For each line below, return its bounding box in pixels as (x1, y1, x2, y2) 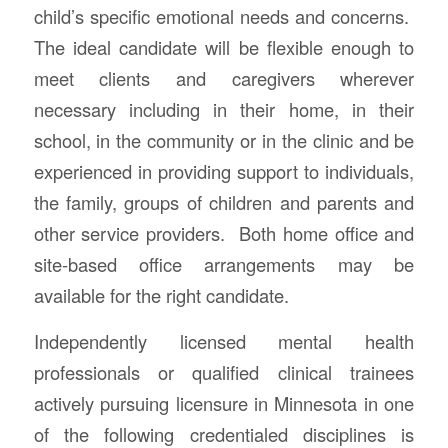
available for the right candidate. (33, 281, 289, 308)
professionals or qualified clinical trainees (33, 359, 415, 386)
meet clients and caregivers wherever (33, 64, 415, 91)
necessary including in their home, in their (33, 95, 415, 122)
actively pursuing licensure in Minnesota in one (33, 390, 415, 417)
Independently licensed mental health (33, 328, 415, 355)
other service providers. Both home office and (33, 219, 415, 246)
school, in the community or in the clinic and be (33, 126, 415, 153)
